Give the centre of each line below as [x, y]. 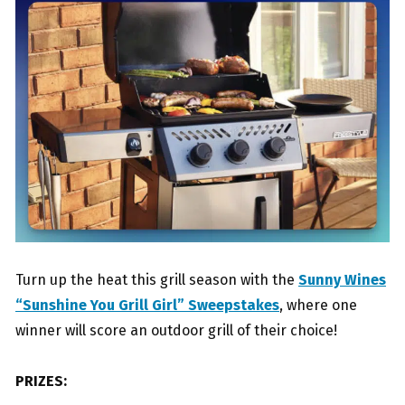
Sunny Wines [342, 280]
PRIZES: [41, 381]
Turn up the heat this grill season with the [157, 280]
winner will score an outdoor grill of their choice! [176, 331]
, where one [318, 306]
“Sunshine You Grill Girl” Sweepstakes [147, 306]
